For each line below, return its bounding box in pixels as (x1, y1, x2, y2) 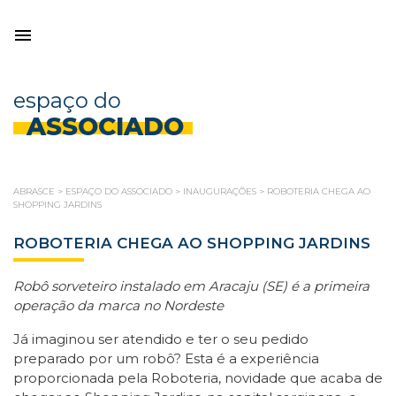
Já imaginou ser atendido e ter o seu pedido (13, 331, 308, 347)
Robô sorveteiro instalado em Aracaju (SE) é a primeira (13, 278, 369, 294)
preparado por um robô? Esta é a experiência (13, 350, 319, 367)
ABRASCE (13, 186, 55, 197)
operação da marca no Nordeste (13, 297, 224, 314)
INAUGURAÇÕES (183, 186, 256, 197)
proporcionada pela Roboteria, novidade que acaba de (13, 369, 383, 386)
